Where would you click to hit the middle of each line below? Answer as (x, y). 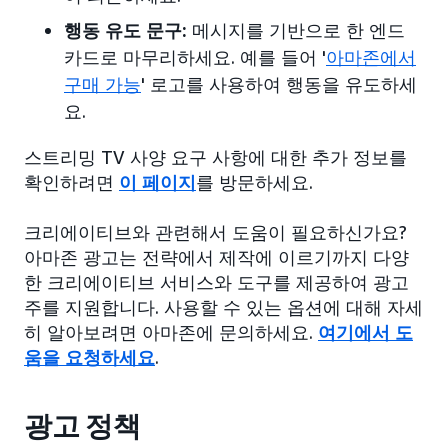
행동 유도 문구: (125, 30)
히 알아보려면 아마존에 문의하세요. (171, 332)
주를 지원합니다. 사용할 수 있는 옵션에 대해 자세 (223, 307)
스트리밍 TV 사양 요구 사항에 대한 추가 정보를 (215, 157)
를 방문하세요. (254, 182)
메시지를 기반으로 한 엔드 (296, 30)
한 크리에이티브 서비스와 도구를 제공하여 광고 (216, 282)
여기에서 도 (365, 332)
